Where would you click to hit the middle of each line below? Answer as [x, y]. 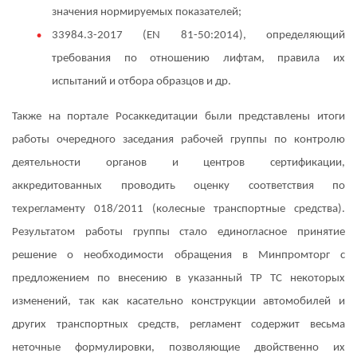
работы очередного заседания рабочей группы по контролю [178, 139]
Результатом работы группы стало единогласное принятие [178, 232]
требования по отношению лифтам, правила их [198, 58]
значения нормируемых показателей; [147, 12]
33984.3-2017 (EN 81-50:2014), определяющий [198, 35]
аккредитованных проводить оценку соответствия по [178, 186]
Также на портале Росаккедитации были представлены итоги [178, 116]
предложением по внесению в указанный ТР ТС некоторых [178, 278]
